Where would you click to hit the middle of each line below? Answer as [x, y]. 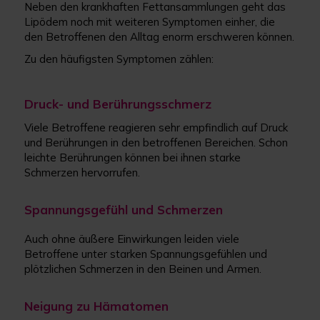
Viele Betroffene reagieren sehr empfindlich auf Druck [156, 128]
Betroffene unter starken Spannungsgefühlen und [146, 254]
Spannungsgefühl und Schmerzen [124, 210]
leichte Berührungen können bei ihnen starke [133, 158]
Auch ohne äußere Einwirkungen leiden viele [132, 239]
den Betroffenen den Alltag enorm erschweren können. [160, 37]
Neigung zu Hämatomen [97, 306]
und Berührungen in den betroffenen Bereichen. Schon [156, 143]
